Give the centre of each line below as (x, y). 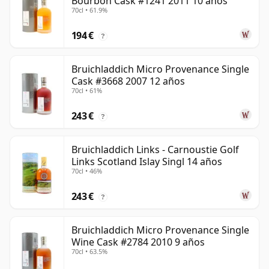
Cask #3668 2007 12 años (128, 81)
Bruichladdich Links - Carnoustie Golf (155, 150)
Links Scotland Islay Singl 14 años (147, 162)
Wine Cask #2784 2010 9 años (138, 242)
